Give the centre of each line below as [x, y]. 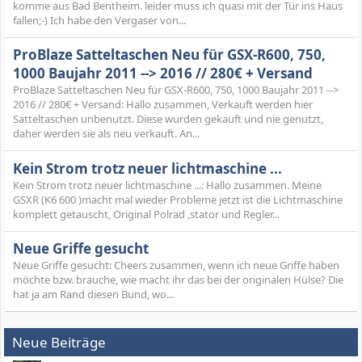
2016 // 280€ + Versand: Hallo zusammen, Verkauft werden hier [163, 105]
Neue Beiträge [59, 343]
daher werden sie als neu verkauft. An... [106, 134]
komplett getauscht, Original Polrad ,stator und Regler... [146, 214]
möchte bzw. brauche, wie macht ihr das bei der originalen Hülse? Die [178, 280]
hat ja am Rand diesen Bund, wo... [93, 295]
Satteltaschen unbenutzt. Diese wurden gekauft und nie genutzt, [168, 119]
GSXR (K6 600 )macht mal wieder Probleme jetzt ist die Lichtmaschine [178, 199]
